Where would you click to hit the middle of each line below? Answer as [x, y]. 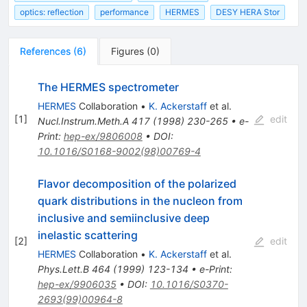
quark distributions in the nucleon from [140, 201]
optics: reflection [52, 12]
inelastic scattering [87, 235]
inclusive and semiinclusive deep [123, 218]
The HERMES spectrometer [108, 87]
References [45, 51]
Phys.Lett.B [63, 269]
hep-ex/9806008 [103, 136]
